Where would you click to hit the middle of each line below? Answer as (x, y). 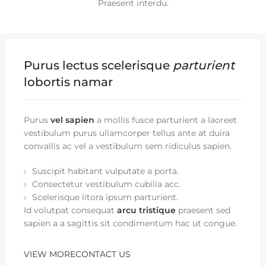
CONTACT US (103, 254)
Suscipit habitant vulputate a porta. (105, 171)
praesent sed (203, 210)
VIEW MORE (50, 254)
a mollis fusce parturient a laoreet (166, 120)
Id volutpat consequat (70, 210)
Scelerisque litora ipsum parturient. (105, 197)
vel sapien (72, 120)
